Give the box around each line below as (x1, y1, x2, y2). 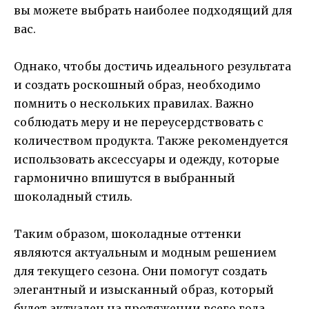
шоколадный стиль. (14, 189, 132, 203)
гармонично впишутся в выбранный (14, 170, 235, 185)
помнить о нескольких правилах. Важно (14, 96, 254, 110)
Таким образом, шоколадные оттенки (14, 227, 241, 241)
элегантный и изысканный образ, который (14, 283, 274, 297)
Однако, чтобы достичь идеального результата (14, 59, 291, 73)
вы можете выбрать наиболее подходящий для (14, 3, 292, 17)
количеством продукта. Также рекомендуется (14, 133, 288, 148)
